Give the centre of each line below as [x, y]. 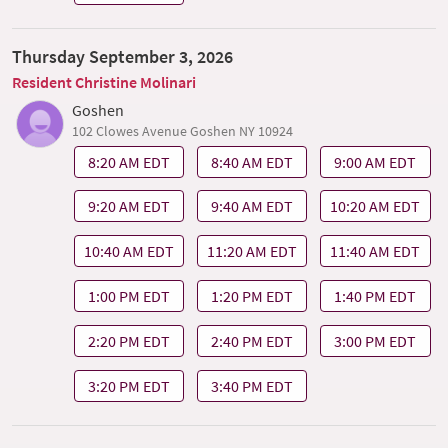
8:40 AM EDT [252, 161]
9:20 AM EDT [128, 206]
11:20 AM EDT [252, 251]
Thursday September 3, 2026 [122, 56]
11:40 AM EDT [375, 251]
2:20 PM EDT [128, 340]
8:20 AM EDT [128, 161]
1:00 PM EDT [128, 295]
